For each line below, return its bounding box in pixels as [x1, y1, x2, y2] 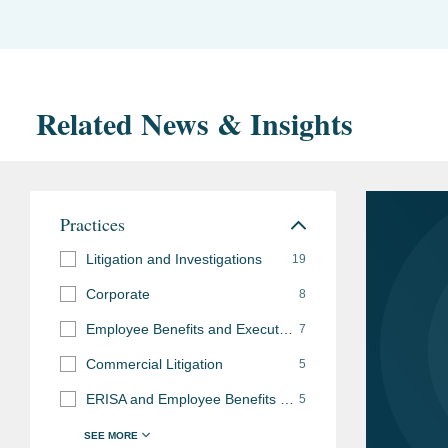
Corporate [86, 285, 150, 302]
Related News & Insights [36, 100, 353, 145]
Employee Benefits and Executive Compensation [279, 320, 293, 337]
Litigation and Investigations [86, 250, 262, 267]
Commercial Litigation [86, 355, 223, 372]
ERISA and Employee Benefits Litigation [280, 390, 294, 407]
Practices [60, 211, 125, 236]
